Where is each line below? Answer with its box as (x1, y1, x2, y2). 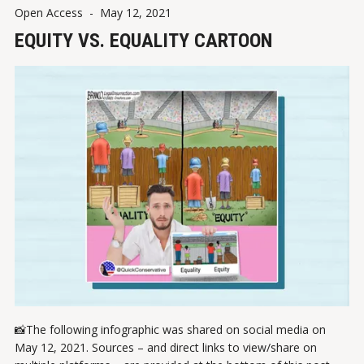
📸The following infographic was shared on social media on (15, 321, 326, 337)
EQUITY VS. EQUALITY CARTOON (15, 29, 272, 53)
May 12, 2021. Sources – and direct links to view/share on (15, 339, 317, 355)
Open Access (15, 5, 83, 21)
